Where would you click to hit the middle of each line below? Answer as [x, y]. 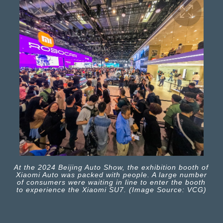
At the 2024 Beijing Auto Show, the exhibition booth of [111, 167]
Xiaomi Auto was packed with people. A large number [111, 174]
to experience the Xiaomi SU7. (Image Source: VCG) [111, 189]
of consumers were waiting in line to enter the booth [111, 182]
